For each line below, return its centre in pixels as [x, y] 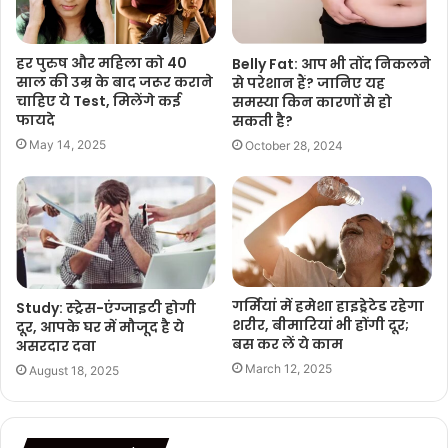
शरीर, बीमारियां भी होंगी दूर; [320, 325]
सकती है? [262, 121]
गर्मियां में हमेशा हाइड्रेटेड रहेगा [328, 306]
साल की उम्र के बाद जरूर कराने [114, 81]
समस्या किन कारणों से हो [312, 102]
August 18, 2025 [74, 370]
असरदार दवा [56, 345]
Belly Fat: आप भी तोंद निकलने [331, 64]
